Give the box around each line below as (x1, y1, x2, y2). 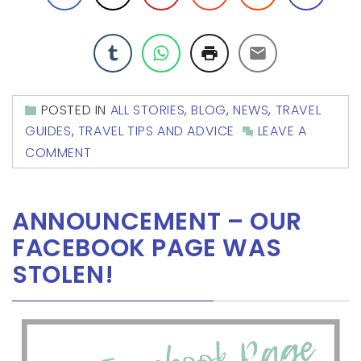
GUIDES (25, 122, 72, 141)
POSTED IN (40, 101, 110, 120)
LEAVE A (257, 122, 307, 141)
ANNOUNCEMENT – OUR (12, 204, 302, 239)
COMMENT (25, 143, 92, 162)
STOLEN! (12, 257, 114, 292)
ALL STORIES (110, 101, 185, 120)
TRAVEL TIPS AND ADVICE (77, 122, 235, 141)
